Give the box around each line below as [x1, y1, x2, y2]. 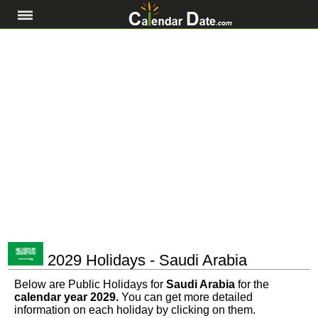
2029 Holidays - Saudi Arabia [43, 251, 248, 269]
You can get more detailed [118, 291, 253, 304]
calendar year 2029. [13, 291, 119, 304]
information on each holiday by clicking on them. [13, 304, 256, 317]
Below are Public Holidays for [13, 278, 166, 291]
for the [237, 278, 269, 291]
